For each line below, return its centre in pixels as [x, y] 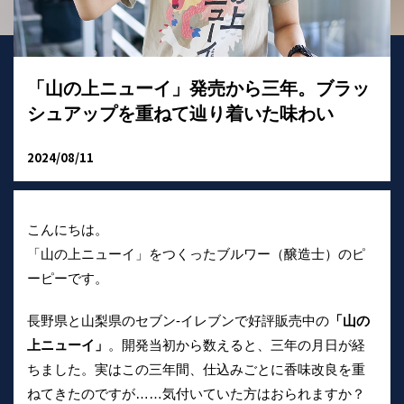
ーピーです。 [68, 279]
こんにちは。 [68, 230]
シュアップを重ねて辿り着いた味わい [180, 113]
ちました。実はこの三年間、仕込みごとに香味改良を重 [196, 370]
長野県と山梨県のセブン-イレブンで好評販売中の [178, 321]
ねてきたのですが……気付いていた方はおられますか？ [196, 394]
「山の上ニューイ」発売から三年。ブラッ [198, 88]
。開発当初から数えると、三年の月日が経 [237, 345]
